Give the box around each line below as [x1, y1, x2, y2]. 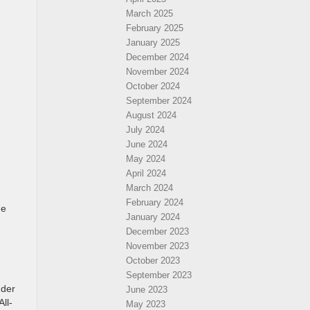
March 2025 [126, 8, 173, 19]
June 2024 [126, 139, 167, 149]
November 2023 [126, 241, 189, 251]
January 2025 [126, 37, 180, 48]
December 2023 [126, 226, 189, 237]
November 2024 [126, 66, 189, 77]
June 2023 [126, 284, 167, 295]
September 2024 [126, 95, 192, 106]
